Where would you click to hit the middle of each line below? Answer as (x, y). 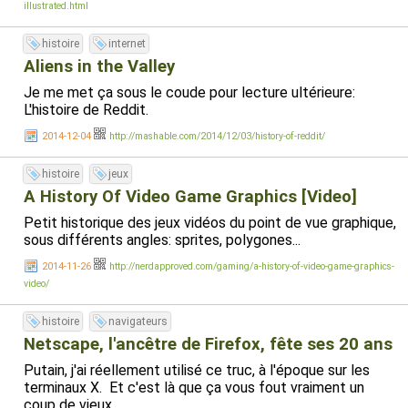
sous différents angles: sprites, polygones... (162, 240)
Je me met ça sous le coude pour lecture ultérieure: (189, 92)
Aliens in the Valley (99, 66)
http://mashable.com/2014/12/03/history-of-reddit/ (217, 136)
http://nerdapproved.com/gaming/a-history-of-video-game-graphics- (252, 266)
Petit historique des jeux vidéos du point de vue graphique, (210, 223)
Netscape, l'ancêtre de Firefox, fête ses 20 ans (208, 344)
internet (127, 44)
